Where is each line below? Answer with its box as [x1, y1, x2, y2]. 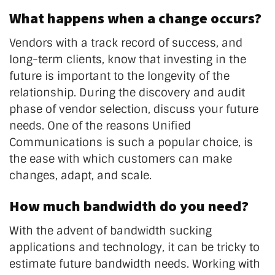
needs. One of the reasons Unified [9, 118, 191, 133]
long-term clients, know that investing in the [9, 52, 246, 67]
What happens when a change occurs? [9, 8, 261, 28]
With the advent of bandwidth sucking [9, 223, 212, 238]
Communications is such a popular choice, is [9, 134, 253, 150]
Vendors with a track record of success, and [9, 35, 242, 50]
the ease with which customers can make [9, 151, 232, 166]
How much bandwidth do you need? [9, 196, 249, 215]
